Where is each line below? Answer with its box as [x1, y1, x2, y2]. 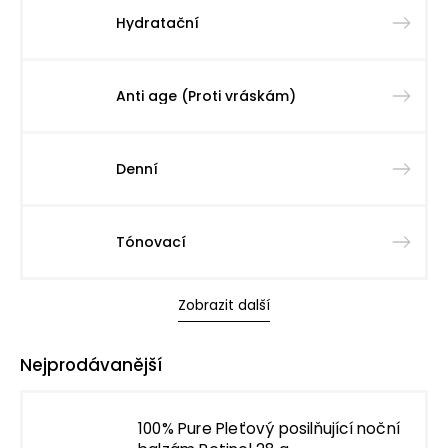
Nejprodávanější [20, 353, 162, 377]
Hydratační [116, 13, 199, 33]
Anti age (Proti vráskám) [116, 86, 296, 106]
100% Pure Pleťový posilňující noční [138, 418, 400, 439]
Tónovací [116, 232, 186, 252]
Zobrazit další [178, 295, 270, 315]
